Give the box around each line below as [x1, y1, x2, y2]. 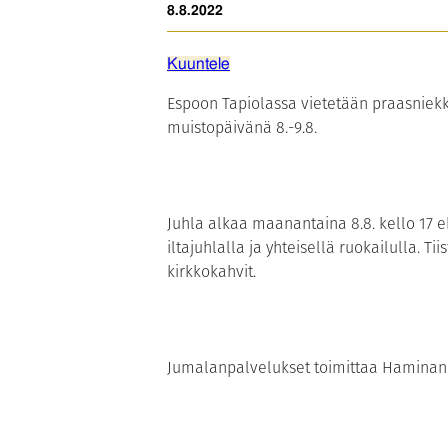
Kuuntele [167, 56, 230, 73]
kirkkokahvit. [167, 260, 256, 284]
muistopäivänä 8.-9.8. [167, 116, 317, 140]
